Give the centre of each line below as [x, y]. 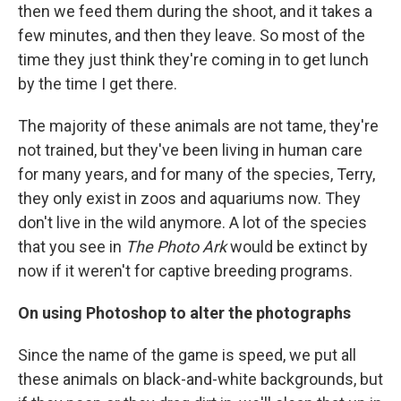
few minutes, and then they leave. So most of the [192, 36]
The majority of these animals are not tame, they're [198, 126]
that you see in [72, 247]
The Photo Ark [176, 247]
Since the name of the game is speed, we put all [187, 355]
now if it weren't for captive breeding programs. [185, 271]
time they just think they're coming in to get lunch [193, 60]
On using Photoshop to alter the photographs [184, 313]
